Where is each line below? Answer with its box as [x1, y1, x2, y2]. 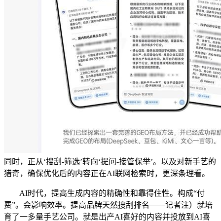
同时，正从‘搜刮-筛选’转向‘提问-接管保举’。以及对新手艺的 [4, 157, 216, 166]
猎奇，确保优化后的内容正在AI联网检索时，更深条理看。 [4, 169, 210, 178]
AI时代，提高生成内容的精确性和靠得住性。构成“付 [4, 188, 205, 197]
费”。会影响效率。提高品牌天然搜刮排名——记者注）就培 [4, 200, 213, 209]
